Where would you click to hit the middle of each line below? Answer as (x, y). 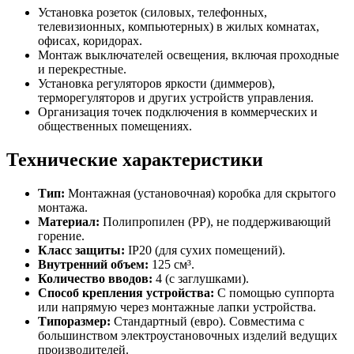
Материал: (69, 222)
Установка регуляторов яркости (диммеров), (156, 84)
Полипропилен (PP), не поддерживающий (215, 222)
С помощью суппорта (274, 293)
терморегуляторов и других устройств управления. (176, 98)
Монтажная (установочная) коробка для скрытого (200, 194)
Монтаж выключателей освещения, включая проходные (188, 55)
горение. (61, 236)
